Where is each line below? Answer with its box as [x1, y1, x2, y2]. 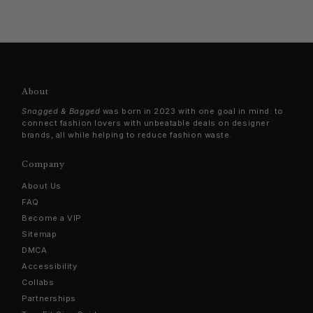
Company [22, 159, 65, 170]
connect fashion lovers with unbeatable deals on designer [22, 118, 270, 129]
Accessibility [22, 261, 78, 272]
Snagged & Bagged [22, 106, 101, 117]
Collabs [22, 277, 54, 288]
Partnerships [22, 293, 76, 304]
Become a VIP [22, 213, 82, 224]
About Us [22, 181, 61, 191]
